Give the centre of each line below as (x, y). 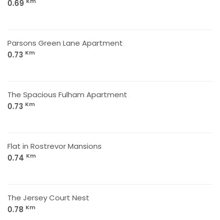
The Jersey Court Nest (48, 198)
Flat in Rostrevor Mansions (55, 146)
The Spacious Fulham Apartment (67, 95)
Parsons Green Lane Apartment (65, 43)
